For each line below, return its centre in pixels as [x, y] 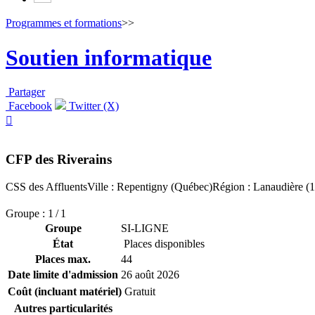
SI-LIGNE [145, 228]
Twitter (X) [92, 106]
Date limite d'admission [63, 274]
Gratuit [140, 291]
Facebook [29, 106]
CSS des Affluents [46, 186]
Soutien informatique [109, 57]
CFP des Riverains [59, 159]
